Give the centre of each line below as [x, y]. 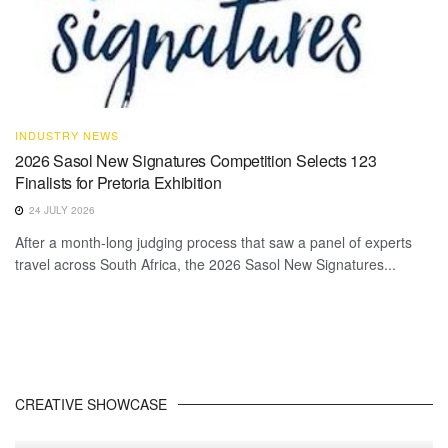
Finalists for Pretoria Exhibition [118, 182]
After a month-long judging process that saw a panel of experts [213, 241]
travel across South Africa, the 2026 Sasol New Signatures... [205, 263]
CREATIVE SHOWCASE [91, 403]
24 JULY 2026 [60, 209]
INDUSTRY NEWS [67, 134]
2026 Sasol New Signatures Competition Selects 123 [196, 160]
